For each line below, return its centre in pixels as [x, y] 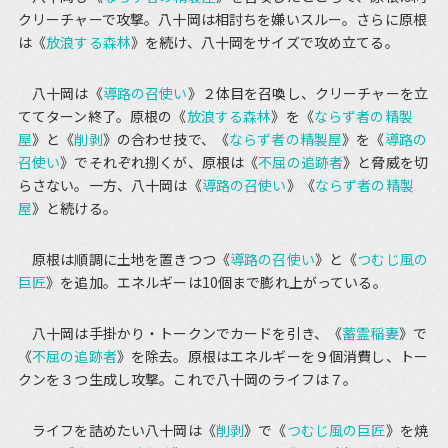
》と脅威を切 [385, 161]
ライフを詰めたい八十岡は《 [116, 429]
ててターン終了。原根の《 [102, 115]
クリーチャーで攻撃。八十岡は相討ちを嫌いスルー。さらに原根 [222, 18]
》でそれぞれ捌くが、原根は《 [159, 161]
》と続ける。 [74, 207]
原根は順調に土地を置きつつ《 [124, 258]
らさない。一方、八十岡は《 [109, 184]
